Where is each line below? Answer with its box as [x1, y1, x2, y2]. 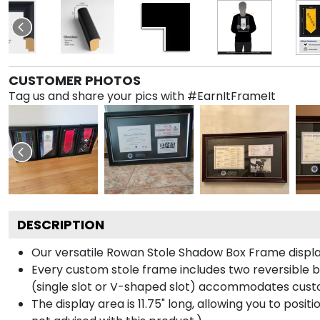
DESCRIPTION [17, 215, 104, 234]
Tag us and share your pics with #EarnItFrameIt [9, 87, 276, 104]
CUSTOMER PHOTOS [9, 71, 141, 89]
